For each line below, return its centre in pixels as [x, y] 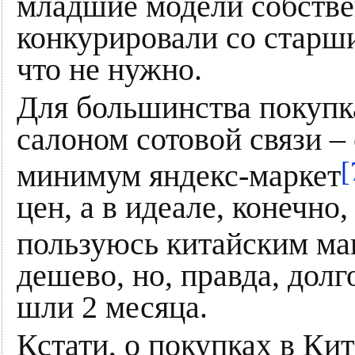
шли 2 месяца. [112, 307]
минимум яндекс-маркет [179, 176]
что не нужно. [109, 70]
